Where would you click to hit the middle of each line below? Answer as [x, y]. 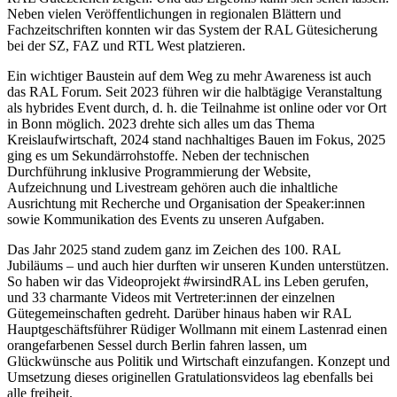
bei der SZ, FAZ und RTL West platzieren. [126, 45]
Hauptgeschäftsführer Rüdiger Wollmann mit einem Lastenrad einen [197, 329]
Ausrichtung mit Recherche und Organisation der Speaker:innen [186, 203]
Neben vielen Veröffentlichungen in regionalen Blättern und [174, 13]
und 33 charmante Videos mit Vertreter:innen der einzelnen [171, 297]
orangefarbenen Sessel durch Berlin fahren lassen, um [157, 345]
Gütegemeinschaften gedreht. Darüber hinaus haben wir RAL [179, 313]
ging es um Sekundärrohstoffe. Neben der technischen [158, 155]
